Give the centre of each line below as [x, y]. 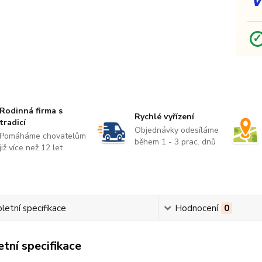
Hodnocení [197, 208]
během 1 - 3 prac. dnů [175, 142]
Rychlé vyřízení [164, 117]
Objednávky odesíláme [176, 130]
